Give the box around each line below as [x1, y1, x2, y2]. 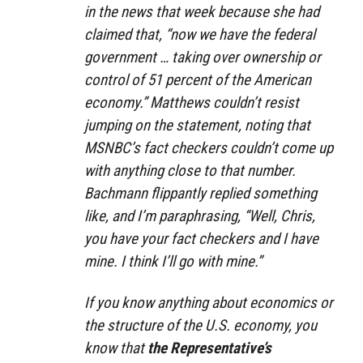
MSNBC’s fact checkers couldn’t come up [84, 138, 333, 157]
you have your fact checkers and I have [84, 228, 318, 248]
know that [84, 338, 147, 357]
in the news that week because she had [84, 2, 319, 21]
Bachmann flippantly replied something [84, 183, 317, 203]
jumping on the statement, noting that [84, 115, 310, 135]
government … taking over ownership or [84, 47, 321, 66]
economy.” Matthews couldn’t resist [84, 92, 299, 112]
